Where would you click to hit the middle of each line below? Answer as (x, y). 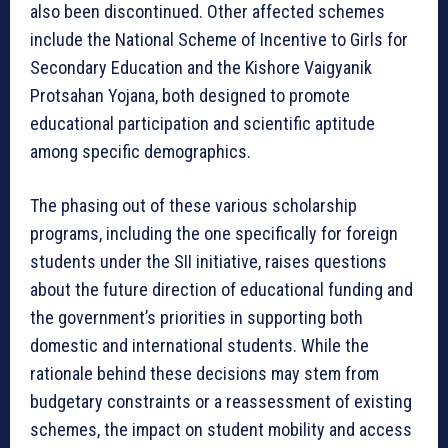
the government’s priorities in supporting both (196, 318)
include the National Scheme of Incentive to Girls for (219, 40)
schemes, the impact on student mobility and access (221, 430)
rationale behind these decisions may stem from (204, 374)
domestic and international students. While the (199, 346)
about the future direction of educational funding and (221, 290)
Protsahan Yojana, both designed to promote (190, 96)
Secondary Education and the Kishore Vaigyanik (201, 68)
